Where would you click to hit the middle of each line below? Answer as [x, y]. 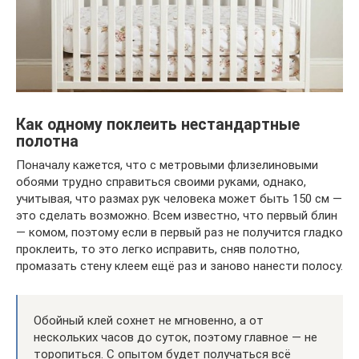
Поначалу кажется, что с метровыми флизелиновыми [167, 165]
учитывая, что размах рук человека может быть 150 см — [179, 199]
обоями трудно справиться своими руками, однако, [161, 182]
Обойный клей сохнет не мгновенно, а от [149, 321]
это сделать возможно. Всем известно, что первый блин [177, 216]
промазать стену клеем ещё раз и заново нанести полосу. [179, 266]
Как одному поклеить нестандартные [158, 124]
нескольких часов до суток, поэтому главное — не [175, 338]
